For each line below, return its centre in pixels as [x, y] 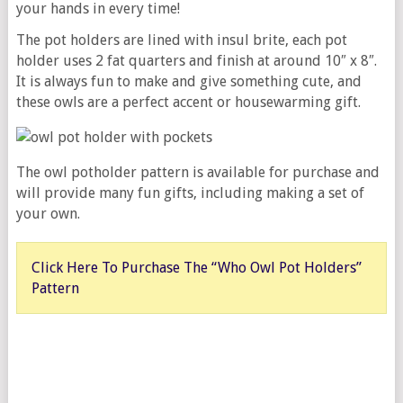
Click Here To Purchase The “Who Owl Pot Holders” [196, 268]
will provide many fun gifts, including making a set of [190, 193]
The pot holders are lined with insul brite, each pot [181, 40]
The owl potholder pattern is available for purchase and [197, 173]
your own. [48, 214]
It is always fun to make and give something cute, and [188, 82]
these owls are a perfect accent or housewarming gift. [188, 103]
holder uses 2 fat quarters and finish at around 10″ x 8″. [196, 61]
